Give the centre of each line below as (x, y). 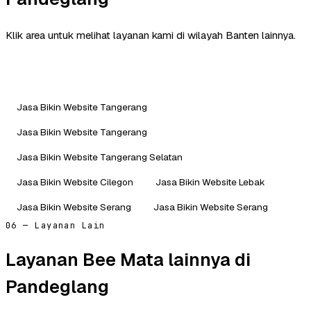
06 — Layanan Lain (56, 225)
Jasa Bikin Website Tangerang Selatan (100, 157)
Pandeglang (57, 286)
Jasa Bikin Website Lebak (210, 182)
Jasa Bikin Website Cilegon (75, 182)
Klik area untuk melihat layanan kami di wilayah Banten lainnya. (151, 35)
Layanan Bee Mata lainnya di (128, 259)
